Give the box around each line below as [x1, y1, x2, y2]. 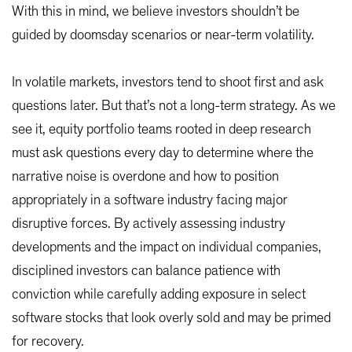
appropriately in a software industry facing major [12, 193, 288, 208]
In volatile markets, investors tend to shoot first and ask [12, 75, 324, 90]
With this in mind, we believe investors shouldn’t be [12, 5, 299, 20]
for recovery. [12, 335, 84, 350]
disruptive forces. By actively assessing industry [12, 217, 285, 232]
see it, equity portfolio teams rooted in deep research [12, 123, 311, 137]
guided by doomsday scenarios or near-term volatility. [12, 28, 314, 43]
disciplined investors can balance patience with [12, 264, 280, 279]
